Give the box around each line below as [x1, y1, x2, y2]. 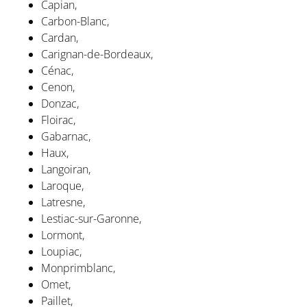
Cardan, [41, 29, 78, 45]
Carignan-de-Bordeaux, [41, 46, 153, 62]
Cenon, [41, 79, 75, 95]
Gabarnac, [41, 128, 90, 144]
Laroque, [41, 177, 84, 193]
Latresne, [41, 194, 85, 210]
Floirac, [41, 112, 75, 127]
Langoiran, [41, 161, 90, 177]
